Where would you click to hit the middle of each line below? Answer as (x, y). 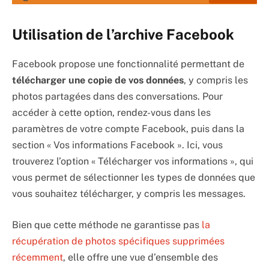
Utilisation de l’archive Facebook (123, 35)
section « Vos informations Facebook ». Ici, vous (117, 145)
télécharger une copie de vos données (98, 80)
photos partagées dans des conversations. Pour (117, 97)
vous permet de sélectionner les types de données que (134, 178)
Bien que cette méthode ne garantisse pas (107, 225)
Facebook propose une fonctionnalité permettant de (128, 64)
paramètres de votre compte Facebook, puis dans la (128, 129)
